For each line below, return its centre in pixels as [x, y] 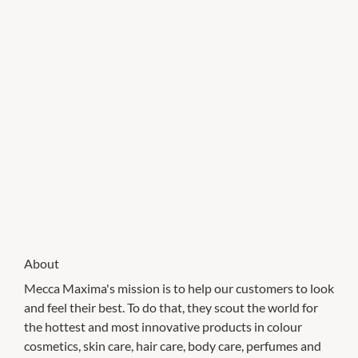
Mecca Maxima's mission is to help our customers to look [179, 288]
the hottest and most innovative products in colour [163, 326]
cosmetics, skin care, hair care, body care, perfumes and [173, 345]
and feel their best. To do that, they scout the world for [171, 307]
